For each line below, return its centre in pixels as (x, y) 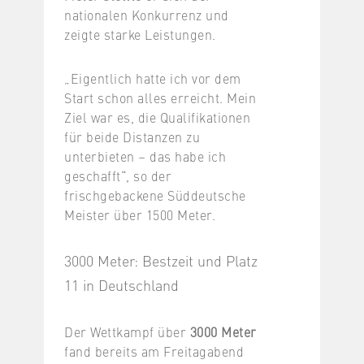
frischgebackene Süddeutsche (155, 195)
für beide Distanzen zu (132, 136)
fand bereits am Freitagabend (154, 351)
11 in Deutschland (121, 284)
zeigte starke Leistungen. (140, 34)
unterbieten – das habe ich (145, 156)
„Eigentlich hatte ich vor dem (153, 78)
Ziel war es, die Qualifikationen (157, 117)
